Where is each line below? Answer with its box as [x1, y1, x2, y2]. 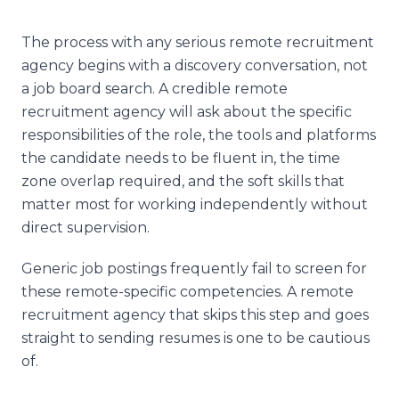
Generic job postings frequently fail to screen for [21, 259, 367, 277]
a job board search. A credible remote [21, 79, 288, 97]
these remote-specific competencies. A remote [21, 282, 354, 300]
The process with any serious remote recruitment [21, 33, 374, 51]
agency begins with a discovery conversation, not [21, 56, 368, 74]
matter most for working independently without [21, 195, 368, 213]
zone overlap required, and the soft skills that [21, 172, 345, 190]
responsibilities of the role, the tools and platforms [21, 126, 376, 143]
